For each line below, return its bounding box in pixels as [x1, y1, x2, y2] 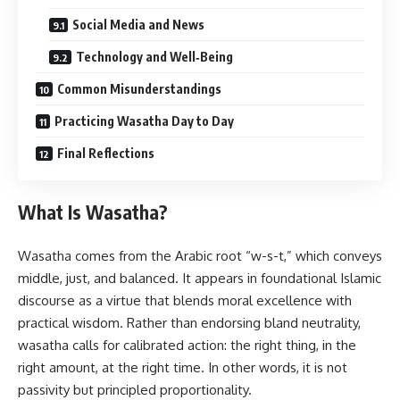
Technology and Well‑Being [76, 48, 233, 64]
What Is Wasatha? [18, 200, 168, 225]
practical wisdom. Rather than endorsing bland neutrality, [18, 313, 361, 331]
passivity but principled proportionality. [18, 380, 252, 398]
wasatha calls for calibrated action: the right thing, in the [18, 336, 356, 354]
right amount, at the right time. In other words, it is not [18, 358, 347, 376]
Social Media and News [72, 16, 204, 32]
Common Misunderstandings [57, 80, 221, 96]
